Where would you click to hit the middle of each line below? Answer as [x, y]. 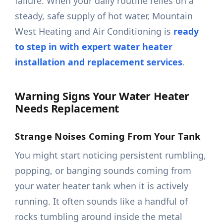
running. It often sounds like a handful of [102, 201]
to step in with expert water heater [94, 47]
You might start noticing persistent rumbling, [111, 155]
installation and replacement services [99, 62]
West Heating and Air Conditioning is [94, 31]
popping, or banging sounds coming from [103, 171]
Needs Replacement [67, 109]
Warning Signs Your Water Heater [102, 96]
